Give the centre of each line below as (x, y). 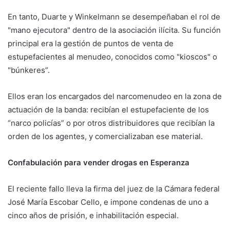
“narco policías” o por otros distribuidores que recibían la (111, 123)
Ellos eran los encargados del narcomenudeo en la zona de (115, 96)
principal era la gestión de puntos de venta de (91, 43)
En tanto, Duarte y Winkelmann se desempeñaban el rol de (114, 16)
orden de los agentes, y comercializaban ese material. (105, 136)
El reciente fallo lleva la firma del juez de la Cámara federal (114, 188)
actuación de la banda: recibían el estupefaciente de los (108, 109)
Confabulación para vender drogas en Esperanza (99, 162)
